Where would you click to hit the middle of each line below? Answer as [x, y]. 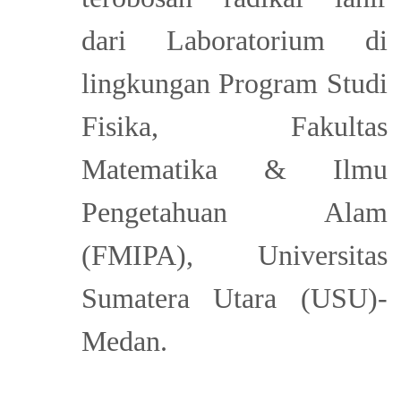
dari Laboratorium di [234, 40]
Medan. [124, 341]
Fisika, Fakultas [234, 126]
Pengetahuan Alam [234, 212]
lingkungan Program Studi [234, 83]
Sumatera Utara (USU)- [234, 298]
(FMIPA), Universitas [234, 255]
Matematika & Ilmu [234, 169]
